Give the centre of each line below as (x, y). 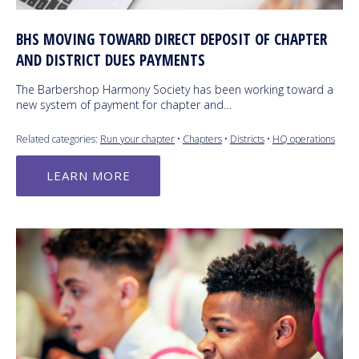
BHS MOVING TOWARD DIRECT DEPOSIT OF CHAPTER (171, 39)
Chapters (202, 139)
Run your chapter (137, 139)
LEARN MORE (88, 175)
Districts (247, 139)
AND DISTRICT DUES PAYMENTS (111, 60)
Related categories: (58, 139)
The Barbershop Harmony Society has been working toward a (175, 89)
